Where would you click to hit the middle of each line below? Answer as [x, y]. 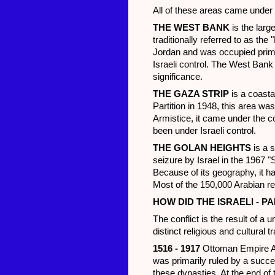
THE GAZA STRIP [191, 94]
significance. [178, 77]
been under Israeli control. [204, 131]
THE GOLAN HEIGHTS [202, 148]
